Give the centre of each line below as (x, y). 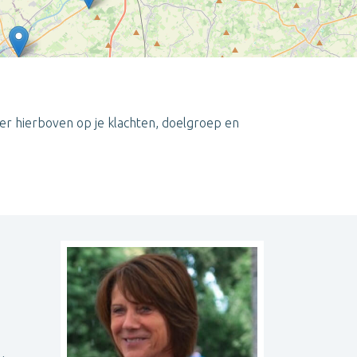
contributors (329, 167)
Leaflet (214, 167)
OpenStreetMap (274, 167)
